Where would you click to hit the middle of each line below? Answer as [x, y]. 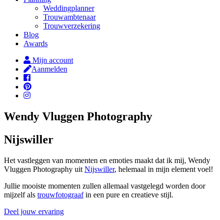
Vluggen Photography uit [44, 169]
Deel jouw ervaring [34, 211]
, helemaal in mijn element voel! [164, 169]
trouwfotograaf [60, 194]
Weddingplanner [69, 8]
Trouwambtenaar [69, 17]
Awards [36, 43]
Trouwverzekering [72, 26]
